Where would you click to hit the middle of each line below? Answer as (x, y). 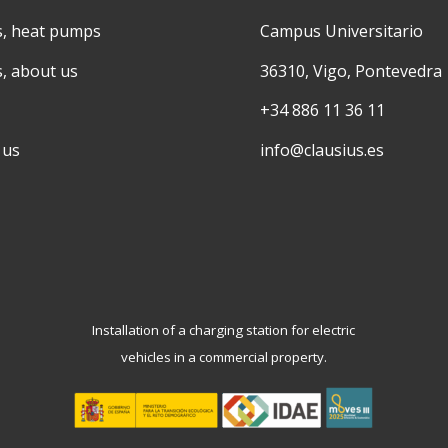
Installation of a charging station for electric (224, 330)
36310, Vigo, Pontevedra (351, 70)
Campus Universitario (342, 31)
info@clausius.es (322, 149)
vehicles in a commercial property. (223, 357)
